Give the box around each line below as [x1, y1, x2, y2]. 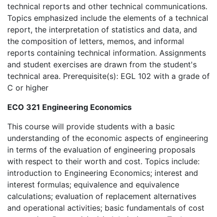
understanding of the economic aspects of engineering [7, 133, 208, 143]
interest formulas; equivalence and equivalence [7, 180, 179, 189]
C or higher [7, 83, 48, 93]
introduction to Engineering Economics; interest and [7, 168, 198, 178]
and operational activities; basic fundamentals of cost [7, 203, 204, 213]
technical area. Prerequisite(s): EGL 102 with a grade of [7, 71, 210, 81]
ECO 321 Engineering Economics [7, 102, 132, 112]
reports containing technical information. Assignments [7, 48, 206, 58]
